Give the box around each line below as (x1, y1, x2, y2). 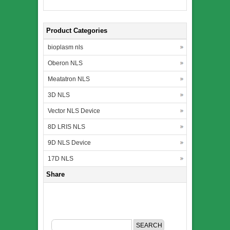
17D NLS (48, 155, 73, 163)
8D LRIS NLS (48, 123, 85, 131)
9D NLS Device (48, 139, 91, 147)
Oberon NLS (48, 60, 83, 67)
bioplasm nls (48, 44, 83, 51)
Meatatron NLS (48, 75, 90, 83)
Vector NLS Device (48, 107, 100, 115)
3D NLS (48, 91, 70, 99)
